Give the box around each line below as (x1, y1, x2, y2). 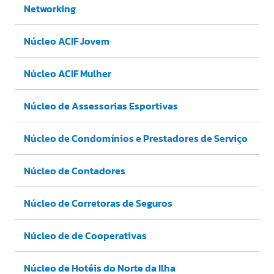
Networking (24, 1, 76, 17)
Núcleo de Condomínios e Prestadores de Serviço (24, 131, 248, 146)
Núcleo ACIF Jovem (24, 34, 109, 49)
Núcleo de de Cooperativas (24, 228, 147, 243)
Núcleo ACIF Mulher (24, 66, 111, 81)
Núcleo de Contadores (24, 163, 125, 179)
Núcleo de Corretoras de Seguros (24, 196, 172, 211)
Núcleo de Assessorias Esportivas (24, 98, 178, 114)
